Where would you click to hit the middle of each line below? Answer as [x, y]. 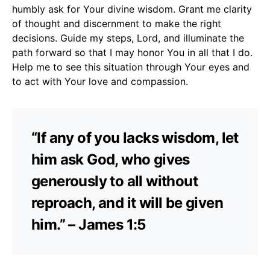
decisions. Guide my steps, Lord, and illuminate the [128, 38]
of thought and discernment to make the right [117, 23]
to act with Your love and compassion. [100, 81]
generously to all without [115, 181]
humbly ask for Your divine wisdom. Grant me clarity [132, 9]
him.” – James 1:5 [89, 224]
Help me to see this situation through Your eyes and [131, 67]
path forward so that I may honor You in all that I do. [132, 52]
